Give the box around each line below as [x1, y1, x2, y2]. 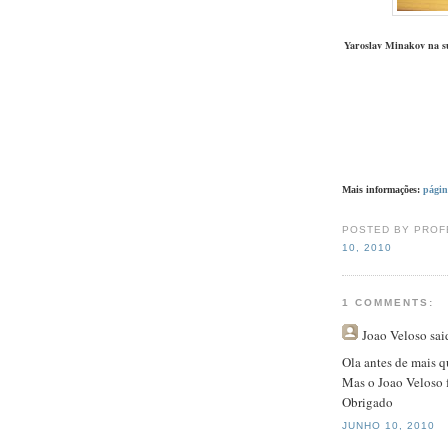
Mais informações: [342, 183, 423, 195]
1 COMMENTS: [342, 297, 435, 309]
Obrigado [342, 392, 393, 411]
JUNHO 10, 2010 [342, 419, 436, 431]
